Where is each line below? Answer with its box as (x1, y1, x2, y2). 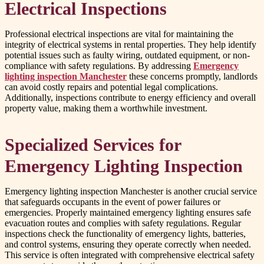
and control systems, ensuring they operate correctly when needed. (5, 239, 251, 250)
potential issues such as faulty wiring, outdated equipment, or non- (5, 50, 250, 61)
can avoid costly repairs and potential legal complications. (5, 82, 218, 93)
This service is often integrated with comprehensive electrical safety (5, 250, 255, 260)
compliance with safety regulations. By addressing (5, 61, 193, 71)
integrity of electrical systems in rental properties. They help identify (5, 39, 256, 50)
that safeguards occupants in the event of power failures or (5, 197, 220, 207)
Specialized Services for (5, 136, 181, 155)
